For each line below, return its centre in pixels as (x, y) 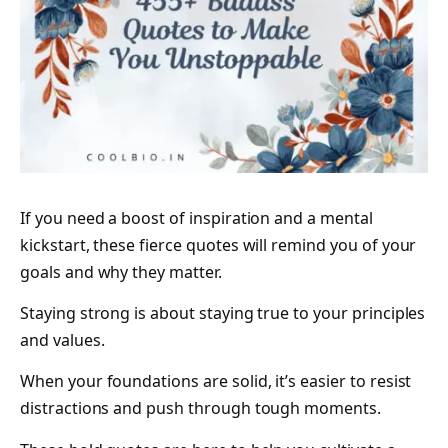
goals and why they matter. (121, 271)
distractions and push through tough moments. (200, 408)
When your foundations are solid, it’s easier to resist (216, 381)
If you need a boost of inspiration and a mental (196, 217)
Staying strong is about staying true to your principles (223, 313)
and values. (62, 340)
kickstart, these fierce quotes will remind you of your (218, 244)
